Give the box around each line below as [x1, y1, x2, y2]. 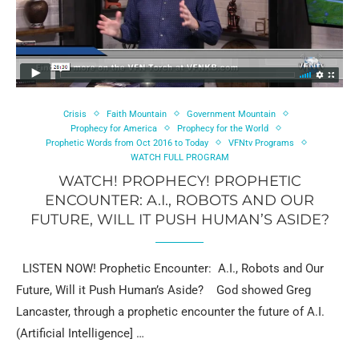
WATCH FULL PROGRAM [130, 151, 229, 163]
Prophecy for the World [177, 123, 268, 134]
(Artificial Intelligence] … [16, 325, 144, 341]
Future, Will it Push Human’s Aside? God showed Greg [16, 282, 311, 297]
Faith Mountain [107, 108, 167, 119]
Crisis [63, 108, 87, 119]
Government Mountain [187, 108, 276, 119]
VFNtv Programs [228, 137, 294, 148]
